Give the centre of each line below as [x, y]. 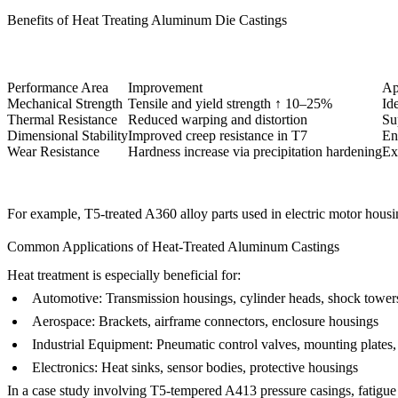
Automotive [65, 298]
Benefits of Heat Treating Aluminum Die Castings [147, 20]
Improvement [165, 87]
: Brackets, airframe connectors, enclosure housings [235, 321]
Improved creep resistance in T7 [218, 135]
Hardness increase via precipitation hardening [255, 151]
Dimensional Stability [68, 135]
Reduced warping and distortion [218, 119]
